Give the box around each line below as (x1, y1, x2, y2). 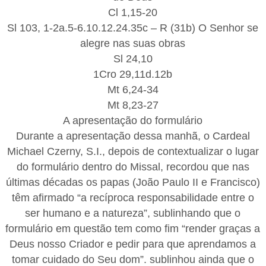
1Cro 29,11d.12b (93, 68, 173, 80)
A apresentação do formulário (63, 114, 203, 126)
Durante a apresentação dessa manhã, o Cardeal (15, 129, 250, 142)
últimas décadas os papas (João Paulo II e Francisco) (5, 176, 260, 188)
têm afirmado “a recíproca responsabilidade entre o (11, 191, 254, 204)
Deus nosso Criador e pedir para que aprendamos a (9, 237, 256, 250)
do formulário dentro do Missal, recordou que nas (16, 160, 249, 173)
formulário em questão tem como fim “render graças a (5, 222, 261, 235)
